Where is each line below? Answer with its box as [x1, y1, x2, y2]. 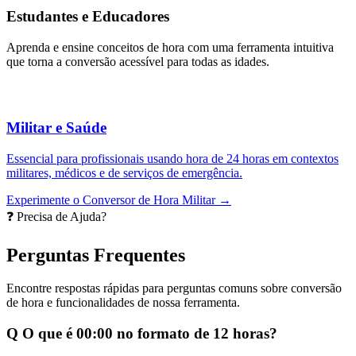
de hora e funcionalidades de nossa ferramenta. [6, 296, 240, 310]
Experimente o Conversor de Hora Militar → [6, 192, 231, 207]
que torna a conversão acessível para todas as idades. [6, 55, 269, 69]
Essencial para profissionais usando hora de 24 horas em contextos [6, 151, 339, 165]
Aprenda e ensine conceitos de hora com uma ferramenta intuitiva [6, 41, 334, 55]
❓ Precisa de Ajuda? [6, 209, 106, 223]
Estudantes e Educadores [6, 8, 169, 25]
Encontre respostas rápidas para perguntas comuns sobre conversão [6, 281, 342, 296]
